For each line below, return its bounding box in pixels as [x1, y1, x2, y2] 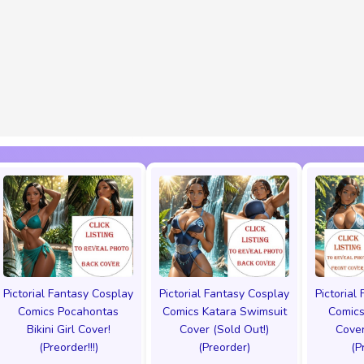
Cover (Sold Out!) [180, 321, 269, 337]
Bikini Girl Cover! [26, 321, 110, 337]
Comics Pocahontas [18, 303, 119, 319]
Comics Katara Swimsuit [162, 303, 287, 319]
